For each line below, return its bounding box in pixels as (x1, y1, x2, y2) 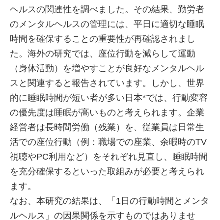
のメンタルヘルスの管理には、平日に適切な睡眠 (10, 19, 204, 29)
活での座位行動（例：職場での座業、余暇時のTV (10, 137, 207, 147)
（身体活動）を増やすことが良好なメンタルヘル (10, 63, 204, 73)
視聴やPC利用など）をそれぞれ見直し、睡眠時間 (10, 152, 208, 162)
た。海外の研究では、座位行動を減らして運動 (10, 49, 195, 58)
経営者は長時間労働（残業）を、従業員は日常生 (10, 122, 204, 132)
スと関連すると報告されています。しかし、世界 (10, 78, 204, 88)
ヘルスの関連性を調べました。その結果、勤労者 (10, 4, 204, 14)
